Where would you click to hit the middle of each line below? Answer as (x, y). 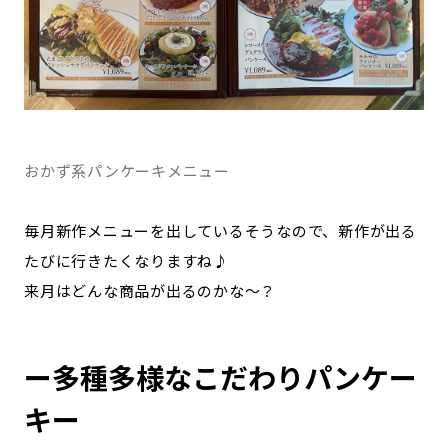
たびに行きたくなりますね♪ (126, 260)
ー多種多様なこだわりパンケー (220, 377)
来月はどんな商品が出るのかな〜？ (150, 290)
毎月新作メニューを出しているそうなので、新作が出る (220, 230)
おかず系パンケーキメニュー (127, 170)
